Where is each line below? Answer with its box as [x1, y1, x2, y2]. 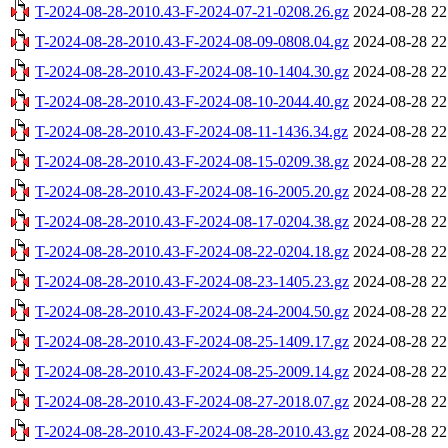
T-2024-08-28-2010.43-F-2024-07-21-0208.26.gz [35, 2, 349, 20]
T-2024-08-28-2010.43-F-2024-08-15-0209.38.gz [35, 152, 349, 170]
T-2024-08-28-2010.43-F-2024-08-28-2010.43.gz [35, 422, 349, 440]
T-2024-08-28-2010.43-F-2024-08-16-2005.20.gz [35, 182, 349, 200]
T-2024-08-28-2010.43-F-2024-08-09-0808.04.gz [35, 32, 349, 50]
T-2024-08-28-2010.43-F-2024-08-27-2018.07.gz [35, 392, 349, 410]
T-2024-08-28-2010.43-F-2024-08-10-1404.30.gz [35, 62, 349, 80]
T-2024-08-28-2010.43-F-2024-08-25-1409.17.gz [35, 332, 349, 350]
